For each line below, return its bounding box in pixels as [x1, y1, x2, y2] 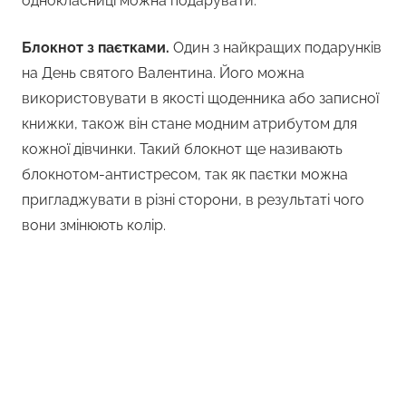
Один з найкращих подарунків [173, 39, 382, 57]
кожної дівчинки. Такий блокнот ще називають [22, 140, 343, 159]
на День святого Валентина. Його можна [22, 64, 304, 82]
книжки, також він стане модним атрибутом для [22, 115, 357, 133]
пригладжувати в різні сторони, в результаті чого [22, 191, 364, 209]
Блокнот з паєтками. [22, 39, 173, 57]
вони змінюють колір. [22, 217, 166, 235]
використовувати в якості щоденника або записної [22, 90, 379, 108]
